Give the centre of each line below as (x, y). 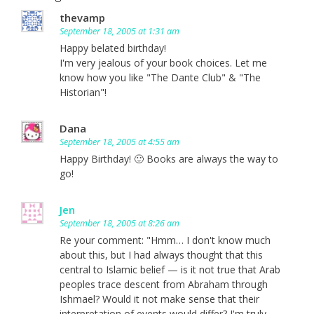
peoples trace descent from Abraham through (164, 284)
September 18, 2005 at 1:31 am (120, 31)
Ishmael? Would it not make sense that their (159, 299)
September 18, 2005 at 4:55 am (120, 142)
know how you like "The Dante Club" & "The (160, 77)
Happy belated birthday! (113, 48)
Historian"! (83, 92)
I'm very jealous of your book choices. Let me (163, 62)
